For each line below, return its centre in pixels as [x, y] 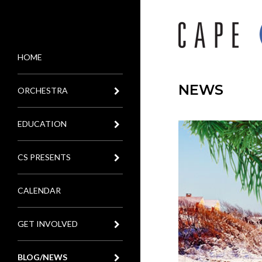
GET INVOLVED [48, 224]
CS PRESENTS [44, 157]
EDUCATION [42, 124]
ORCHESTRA [43, 90]
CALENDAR [39, 190]
